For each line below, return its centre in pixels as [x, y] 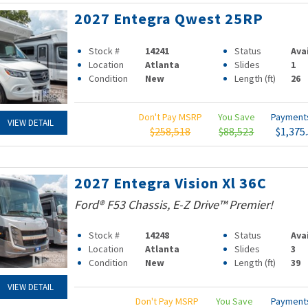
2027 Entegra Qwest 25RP [168, 19]
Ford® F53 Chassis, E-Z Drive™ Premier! [173, 205]
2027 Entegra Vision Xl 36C [170, 183]
